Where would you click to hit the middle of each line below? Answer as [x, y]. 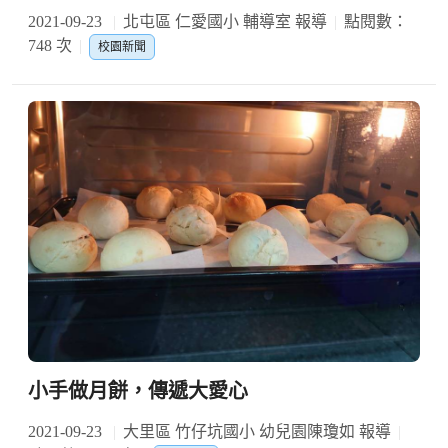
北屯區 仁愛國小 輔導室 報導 [225, 21]
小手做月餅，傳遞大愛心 [138, 391]
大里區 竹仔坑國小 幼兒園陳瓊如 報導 [257, 432]
